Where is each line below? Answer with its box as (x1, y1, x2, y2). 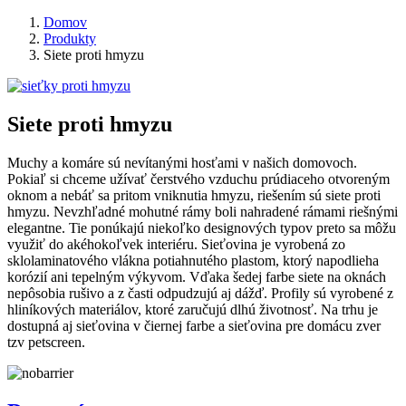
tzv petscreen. (7, 333, 89, 350)
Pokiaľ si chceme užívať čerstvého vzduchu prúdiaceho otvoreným (7, 170, 390, 187)
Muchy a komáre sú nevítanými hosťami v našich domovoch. (7, 154, 357, 170)
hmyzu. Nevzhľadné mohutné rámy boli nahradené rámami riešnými (7, 203, 398, 219)
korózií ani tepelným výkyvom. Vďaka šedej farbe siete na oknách (7, 268, 386, 285)
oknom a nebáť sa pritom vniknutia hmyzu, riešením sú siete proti (7, 187, 381, 203)
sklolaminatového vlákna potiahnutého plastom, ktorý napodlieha (7, 252, 379, 268)
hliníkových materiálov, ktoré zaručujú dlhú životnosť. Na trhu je (7, 301, 378, 317)
